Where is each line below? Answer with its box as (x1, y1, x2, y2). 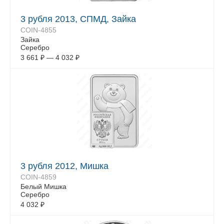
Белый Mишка (20, 182, 66, 190)
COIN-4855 (20, 26, 56, 34)
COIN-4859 (20, 173, 56, 181)
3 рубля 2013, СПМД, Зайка (20, 14, 136, 24)
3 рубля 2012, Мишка (20, 161, 108, 171)
